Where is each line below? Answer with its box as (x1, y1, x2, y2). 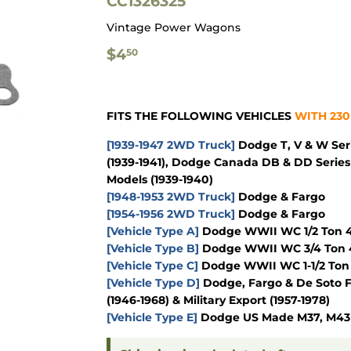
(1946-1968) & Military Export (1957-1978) (107, 293, 330, 308)
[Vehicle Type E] (107, 310, 197, 325)
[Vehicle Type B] (107, 241, 199, 256)
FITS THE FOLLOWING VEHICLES (107, 109, 295, 124)
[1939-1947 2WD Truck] (107, 138, 235, 153)
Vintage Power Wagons (107, 20, 241, 35)
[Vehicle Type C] (107, 259, 198, 273)
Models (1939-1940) (107, 172, 213, 187)
